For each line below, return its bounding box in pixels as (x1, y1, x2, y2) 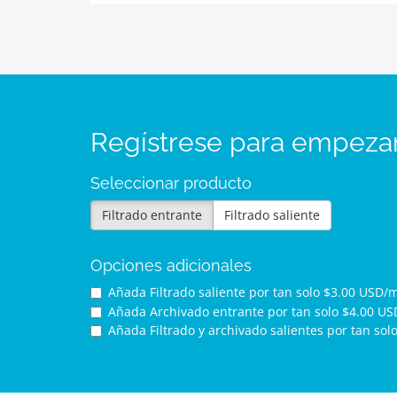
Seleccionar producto (90, 174, 252, 192)
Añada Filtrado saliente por (108, 284, 273, 301)
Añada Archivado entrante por (108, 302, 292, 320)
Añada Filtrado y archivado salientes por (108, 321, 351, 339)
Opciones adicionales (90, 256, 252, 275)
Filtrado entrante (102, 206, 202, 223)
